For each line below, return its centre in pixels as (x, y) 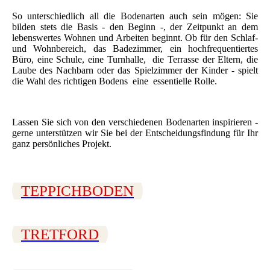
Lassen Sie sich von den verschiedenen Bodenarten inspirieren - (135, 122)
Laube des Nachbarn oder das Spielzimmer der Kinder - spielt (135, 71)
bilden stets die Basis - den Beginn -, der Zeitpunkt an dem (135, 27)
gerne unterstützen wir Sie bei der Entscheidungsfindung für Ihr (135, 133)
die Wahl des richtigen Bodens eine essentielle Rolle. (116, 81)
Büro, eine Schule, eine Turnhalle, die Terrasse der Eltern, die (135, 60)
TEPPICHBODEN (77, 191)
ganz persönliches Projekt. (62, 144)
